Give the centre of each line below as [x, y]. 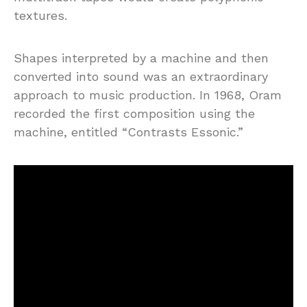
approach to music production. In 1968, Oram [148, 95]
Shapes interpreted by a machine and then [141, 58]
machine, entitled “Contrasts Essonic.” [128, 132]
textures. [40, 15]
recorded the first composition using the [134, 113]
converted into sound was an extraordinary [141, 76]
